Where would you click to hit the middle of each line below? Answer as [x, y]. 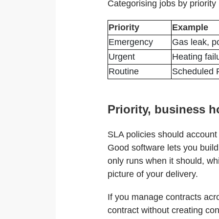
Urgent [122, 57]
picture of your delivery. [153, 174]
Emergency [131, 42]
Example [190, 27]
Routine [124, 71]
